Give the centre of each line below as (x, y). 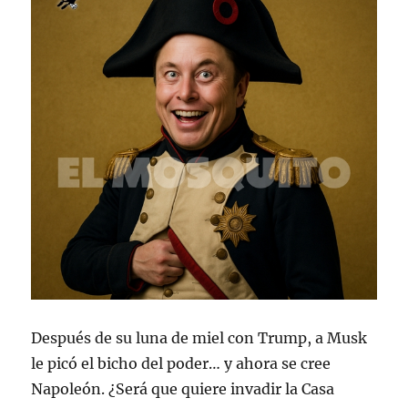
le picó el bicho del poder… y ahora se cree (181, 364)
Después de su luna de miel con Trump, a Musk (199, 338)
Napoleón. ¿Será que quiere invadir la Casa (183, 389)
